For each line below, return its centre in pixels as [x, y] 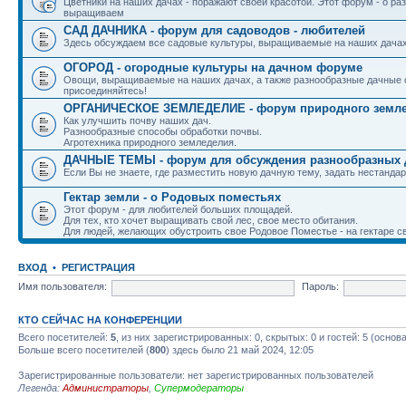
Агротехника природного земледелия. [150, 142]
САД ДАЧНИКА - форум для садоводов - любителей [214, 30]
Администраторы [106, 387]
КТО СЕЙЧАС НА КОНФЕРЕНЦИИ [100, 319]
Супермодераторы [199, 387]
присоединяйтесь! [105, 90]
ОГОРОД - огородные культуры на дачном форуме [213, 67]
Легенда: [40, 387]
